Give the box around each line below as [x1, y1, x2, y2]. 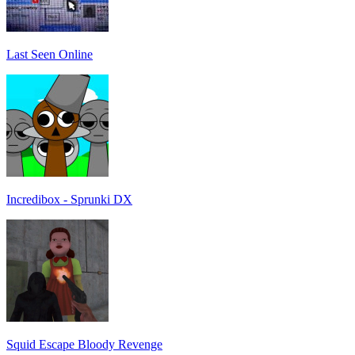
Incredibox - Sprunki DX [6, 192, 132, 206]
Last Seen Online [6, 47, 93, 61]
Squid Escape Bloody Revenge [6, 337, 162, 351]
